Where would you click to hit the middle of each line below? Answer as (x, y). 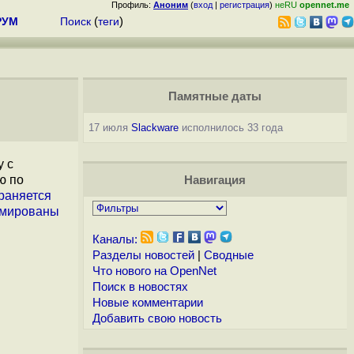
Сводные (228, 255)
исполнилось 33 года (230, 128)
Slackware (154, 128)
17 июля (109, 128)
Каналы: (115, 239)
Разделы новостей (143, 255)
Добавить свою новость (157, 318)
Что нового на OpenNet (154, 271)
